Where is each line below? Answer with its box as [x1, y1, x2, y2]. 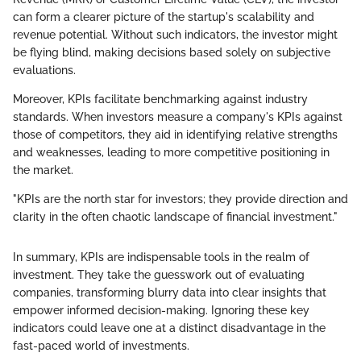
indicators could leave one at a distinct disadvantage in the [13, 322, 326, 335]
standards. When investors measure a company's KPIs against [13, 110, 342, 124]
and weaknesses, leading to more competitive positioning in [13, 146, 330, 160]
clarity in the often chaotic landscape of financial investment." [13, 210, 338, 224]
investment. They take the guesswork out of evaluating [13, 268, 305, 282]
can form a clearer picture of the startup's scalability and [13, 10, 314, 24]
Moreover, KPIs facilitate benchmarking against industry [13, 93, 308, 106]
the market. [13, 164, 73, 177]
